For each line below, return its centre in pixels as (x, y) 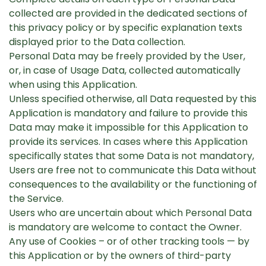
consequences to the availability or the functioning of (133, 184)
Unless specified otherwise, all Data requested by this (133, 99)
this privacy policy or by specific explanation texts (126, 28)
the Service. (36, 199)
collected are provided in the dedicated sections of (128, 13)
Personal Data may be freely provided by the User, (127, 56)
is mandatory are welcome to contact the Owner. (125, 227)
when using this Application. (73, 85)
